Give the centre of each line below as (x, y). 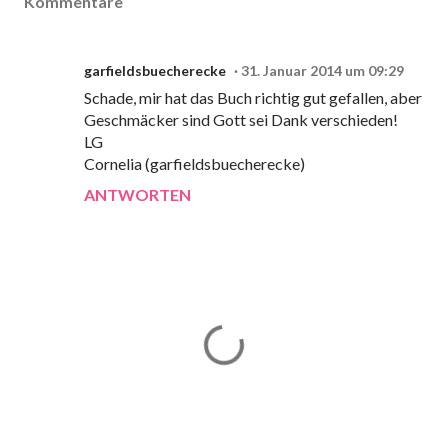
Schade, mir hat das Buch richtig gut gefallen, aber (253, 97)
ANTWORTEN (137, 194)
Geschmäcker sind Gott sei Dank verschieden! (241, 119)
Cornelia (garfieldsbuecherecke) (194, 163)
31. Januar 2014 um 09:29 (322, 70)
